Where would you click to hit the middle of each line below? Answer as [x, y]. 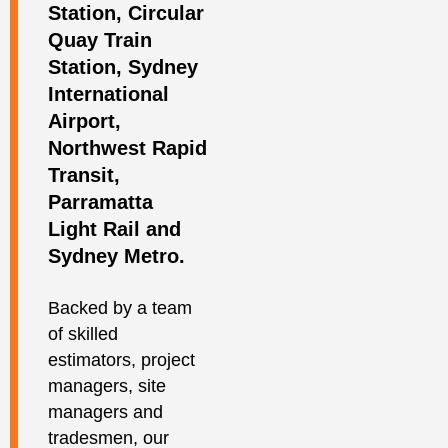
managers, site [107, 386]
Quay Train [100, 40]
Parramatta [100, 202]
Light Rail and [114, 229]
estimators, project [121, 360]
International [108, 94]
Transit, [84, 175]
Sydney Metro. [116, 256]
